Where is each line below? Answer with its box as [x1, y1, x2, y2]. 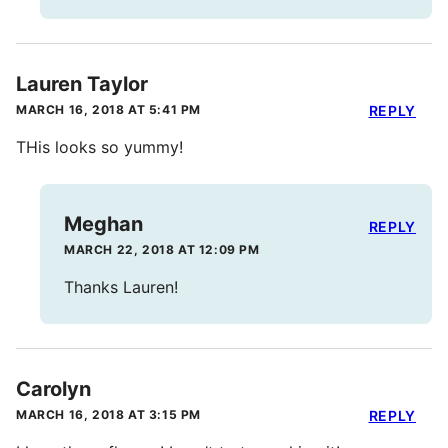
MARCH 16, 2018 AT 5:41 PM [16, 101, 201, 117]
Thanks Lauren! [64, 276, 178, 297]
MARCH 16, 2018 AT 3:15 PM [16, 406, 201, 422]
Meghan [64, 211, 143, 236]
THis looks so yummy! [16, 136, 183, 157]
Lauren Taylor [16, 71, 148, 96]
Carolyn [16, 376, 91, 401]
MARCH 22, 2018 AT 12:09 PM [64, 241, 260, 257]
